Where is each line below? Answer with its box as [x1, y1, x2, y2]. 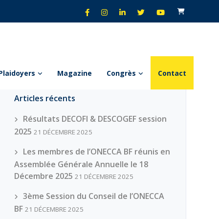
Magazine [57, 68, 92, 78]
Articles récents [14, 93, 75, 104]
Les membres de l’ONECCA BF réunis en [22, 146, 170, 157]
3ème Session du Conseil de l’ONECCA [22, 191, 164, 201]
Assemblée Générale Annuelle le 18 [14, 159, 148, 170]
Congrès [107, 68, 136, 78]
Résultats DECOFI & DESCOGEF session [22, 113, 167, 124]
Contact [158, 68, 186, 78]
